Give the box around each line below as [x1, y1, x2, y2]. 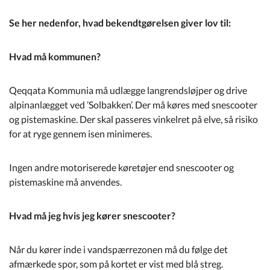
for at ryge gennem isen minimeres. [9, 128, 152, 139]
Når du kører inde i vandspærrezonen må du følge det [9, 243, 228, 255]
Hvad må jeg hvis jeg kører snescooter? [9, 210, 175, 221]
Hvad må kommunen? [9, 51, 101, 62]
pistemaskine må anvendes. [9, 176, 122, 187]
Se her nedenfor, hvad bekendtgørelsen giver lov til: [9, 17, 231, 28]
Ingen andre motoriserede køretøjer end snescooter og [9, 162, 234, 173]
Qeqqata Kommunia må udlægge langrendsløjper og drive [9, 84, 247, 96]
